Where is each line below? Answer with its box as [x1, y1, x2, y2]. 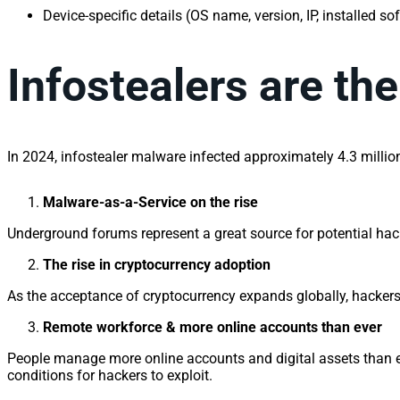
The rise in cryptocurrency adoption [43, 255, 271, 273]
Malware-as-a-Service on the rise [43, 193, 258, 211]
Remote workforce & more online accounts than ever [43, 318, 382, 336]
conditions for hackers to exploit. [7, 366, 216, 384]
